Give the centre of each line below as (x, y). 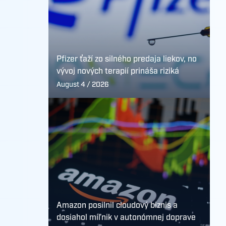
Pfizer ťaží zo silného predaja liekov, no (127, 59)
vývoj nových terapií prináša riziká (118, 71)
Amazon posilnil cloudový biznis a (117, 206)
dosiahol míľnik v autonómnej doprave (126, 218)
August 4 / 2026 (83, 85)
